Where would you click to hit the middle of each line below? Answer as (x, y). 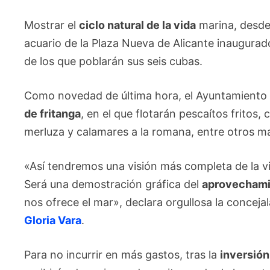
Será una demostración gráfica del (113, 184)
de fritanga (53, 114)
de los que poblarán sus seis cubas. (114, 61)
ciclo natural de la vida (138, 25)
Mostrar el (52, 25)
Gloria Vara (53, 220)
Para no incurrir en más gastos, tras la (122, 255)
